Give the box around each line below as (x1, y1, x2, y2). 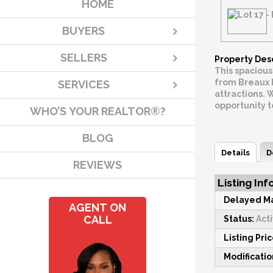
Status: (224, 214, 254, 224)
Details (221, 147, 250, 157)
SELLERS (60, 51, 107, 65)
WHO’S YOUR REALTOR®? (29, 105, 166, 118)
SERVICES (57, 78, 110, 91)
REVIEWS (73, 158, 122, 172)
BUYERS (62, 24, 105, 38)
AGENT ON (69, 201, 126, 214)
